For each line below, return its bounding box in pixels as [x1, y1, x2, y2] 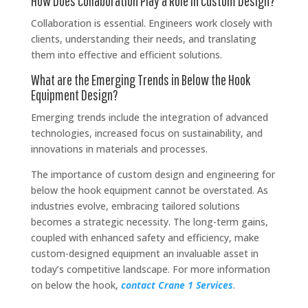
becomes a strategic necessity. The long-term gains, [30, 214, 268, 228]
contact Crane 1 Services [120, 278, 233, 291]
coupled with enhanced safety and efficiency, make [30, 230, 259, 244]
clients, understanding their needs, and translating [30, 32, 256, 45]
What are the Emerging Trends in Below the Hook [30, 70, 250, 88]
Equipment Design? [30, 85, 118, 103]
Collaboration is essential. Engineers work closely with [30, 16, 272, 30]
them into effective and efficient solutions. [30, 47, 222, 61]
